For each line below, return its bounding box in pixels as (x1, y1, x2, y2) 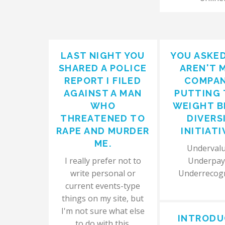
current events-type (65, 180, 141, 191)
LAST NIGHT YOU (60, 50, 145, 61)
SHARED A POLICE (59, 63, 147, 73)
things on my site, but (62, 193, 144, 204)
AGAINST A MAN (63, 88, 142, 98)
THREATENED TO (60, 113, 146, 124)
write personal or (70, 168, 136, 179)
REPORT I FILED (64, 75, 142, 86)
